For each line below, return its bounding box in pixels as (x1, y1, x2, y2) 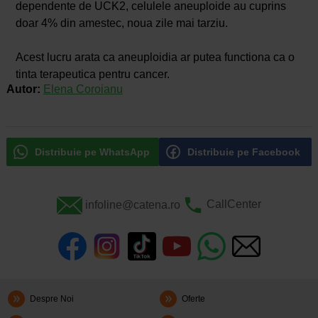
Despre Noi (30, 294, 75, 305)
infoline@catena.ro (84, 198, 180, 211)
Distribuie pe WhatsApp (34, 146, 150, 158)
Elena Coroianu (43, 83, 123, 96)
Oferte (182, 294, 206, 305)
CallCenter (206, 198, 261, 211)
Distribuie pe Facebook (187, 146, 300, 158)
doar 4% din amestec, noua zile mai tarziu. (15, 17, 228, 30)
